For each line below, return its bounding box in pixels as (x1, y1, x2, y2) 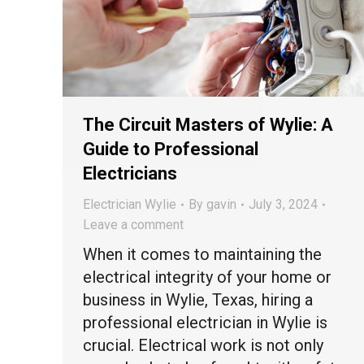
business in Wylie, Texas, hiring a (83, 290, 313, 310)
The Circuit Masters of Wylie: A (83, 115, 333, 136)
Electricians (83, 163, 177, 184)
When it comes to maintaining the (83, 245, 322, 265)
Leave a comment (83, 217, 184, 233)
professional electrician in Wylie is (83, 313, 327, 333)
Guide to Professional (83, 139, 258, 160)
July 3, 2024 (249, 197, 318, 213)
